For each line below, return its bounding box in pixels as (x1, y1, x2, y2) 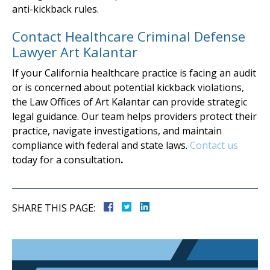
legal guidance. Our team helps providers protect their (12, 109, 257, 123)
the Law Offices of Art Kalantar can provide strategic (12, 95, 247, 108)
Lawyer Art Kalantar (12, 42, 137, 61)
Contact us (190, 138, 238, 152)
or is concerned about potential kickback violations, (12, 80, 244, 94)
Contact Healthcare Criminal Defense (12, 27, 245, 45)
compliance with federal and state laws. (12, 138, 190, 152)
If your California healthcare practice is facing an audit (12, 66, 256, 80)
